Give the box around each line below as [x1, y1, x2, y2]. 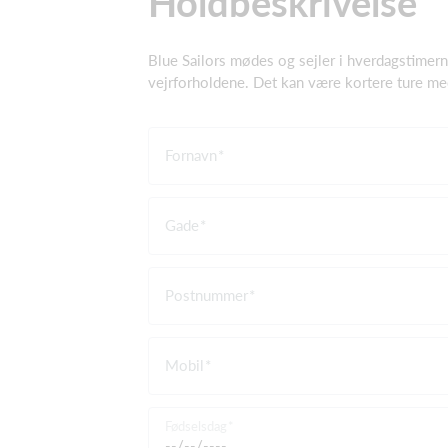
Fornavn [165, 146, 217, 165]
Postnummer [165, 286, 248, 305]
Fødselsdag [165, 418, 227, 435]
